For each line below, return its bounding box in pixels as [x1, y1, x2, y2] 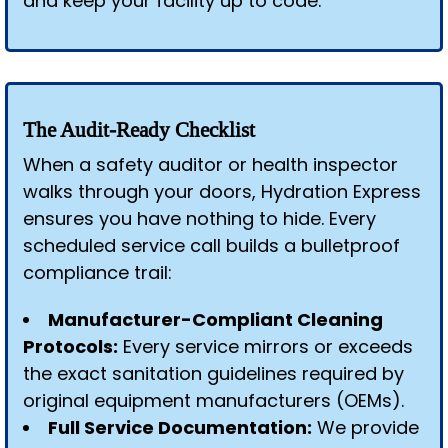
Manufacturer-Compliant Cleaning [48, 307, 383, 332]
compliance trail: [23, 260, 172, 285]
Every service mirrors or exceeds [118, 334, 413, 359]
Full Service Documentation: [48, 415, 312, 440]
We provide [312, 415, 419, 440]
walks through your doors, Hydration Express [23, 179, 421, 204]
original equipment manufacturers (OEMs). [23, 388, 404, 413]
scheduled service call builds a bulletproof [23, 233, 400, 258]
